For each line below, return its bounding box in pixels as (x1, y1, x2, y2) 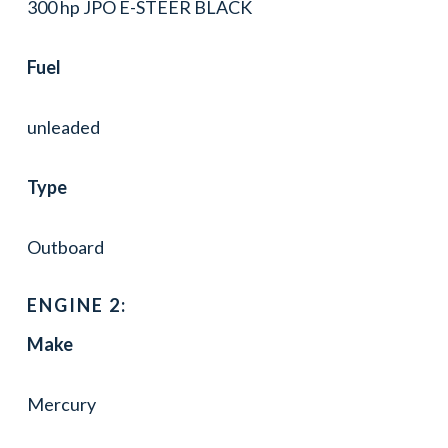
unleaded (26, 115, 100, 138)
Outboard (26, 235, 104, 258)
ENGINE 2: (26, 293, 127, 316)
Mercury (26, 392, 96, 415)
